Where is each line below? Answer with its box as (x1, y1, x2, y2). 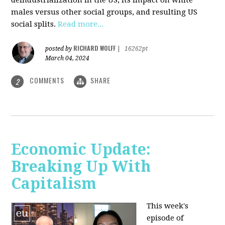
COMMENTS (28, 75, 67, 86)
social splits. (11, 20, 58, 29)
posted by (45, 45, 74, 53)
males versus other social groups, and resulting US (11, 8, 198, 17)
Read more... (58, 20, 104, 29)
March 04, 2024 (45, 55, 90, 62)
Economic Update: (11, 140, 151, 158)
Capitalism (11, 174, 97, 192)
